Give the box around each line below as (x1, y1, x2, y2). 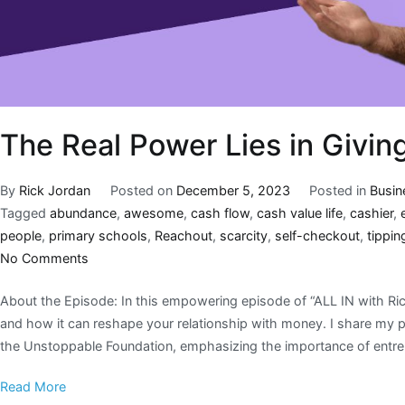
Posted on (109, 183, 176, 199)
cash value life (257, 205, 343, 221)
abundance (50, 205, 117, 221)
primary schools (49, 228, 147, 244)
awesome (124, 205, 184, 221)
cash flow (191, 205, 250, 221)
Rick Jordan (19, 183, 90, 199)
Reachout (155, 228, 212, 244)
